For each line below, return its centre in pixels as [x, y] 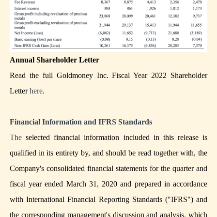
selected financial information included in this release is [115, 138]
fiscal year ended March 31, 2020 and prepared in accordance [108, 184]
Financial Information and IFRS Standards [81, 122]
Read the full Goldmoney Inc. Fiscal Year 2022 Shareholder [108, 76]
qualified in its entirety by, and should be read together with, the [108, 153]
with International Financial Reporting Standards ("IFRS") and [108, 200]
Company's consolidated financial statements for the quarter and [108, 169]
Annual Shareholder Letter [54, 60]
